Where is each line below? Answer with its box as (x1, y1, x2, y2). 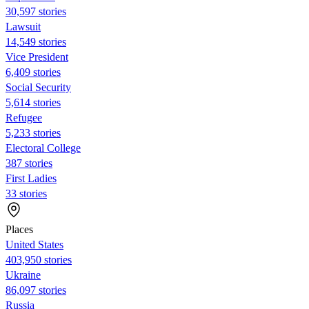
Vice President (6, 50, 68, 63)
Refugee (6, 111, 42, 123)
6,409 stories (6, 66, 61, 78)
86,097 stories (6, 283, 66, 296)
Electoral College (6, 141, 81, 154)
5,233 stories (6, 126, 61, 139)
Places (6, 223, 33, 235)
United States (6, 238, 63, 250)
